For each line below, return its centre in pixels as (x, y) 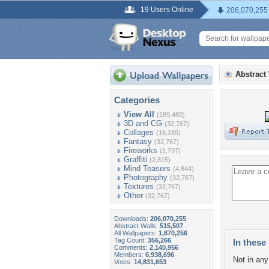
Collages (139, 132)
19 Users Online (167, 10)
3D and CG (143, 123)
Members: (130, 255)
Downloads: (132, 219)
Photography (146, 177)
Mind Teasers (147, 168)
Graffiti (135, 159)
